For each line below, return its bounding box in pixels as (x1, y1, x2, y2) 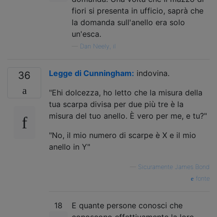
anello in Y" (49, 141, 90, 152)
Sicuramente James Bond (138, 163, 210, 170)
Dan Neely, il (80, 42, 116, 50)
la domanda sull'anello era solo (72, 17, 185, 27)
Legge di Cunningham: (49, 68, 134, 78)
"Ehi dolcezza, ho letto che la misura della (49, 87, 202, 97)
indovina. (134, 68, 170, 78)
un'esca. (72, 29, 101, 39)
